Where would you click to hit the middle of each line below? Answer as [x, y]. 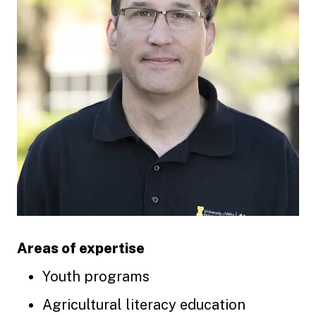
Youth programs [96, 276]
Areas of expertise [81, 248]
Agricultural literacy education [144, 305]
